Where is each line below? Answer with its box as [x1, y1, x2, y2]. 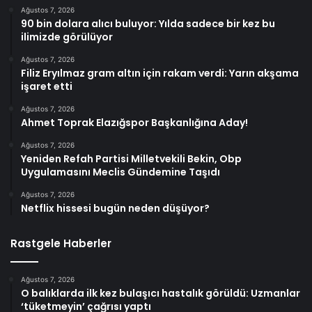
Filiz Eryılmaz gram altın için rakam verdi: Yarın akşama [21, 65, 299, 80]
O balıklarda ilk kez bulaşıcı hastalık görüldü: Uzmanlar [21, 286, 300, 300]
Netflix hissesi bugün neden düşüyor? [21, 201, 210, 215]
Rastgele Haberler [10, 235, 111, 251]
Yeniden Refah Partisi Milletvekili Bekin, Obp [21, 151, 242, 166]
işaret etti [21, 79, 72, 93]
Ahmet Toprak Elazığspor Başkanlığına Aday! [21, 115, 248, 130]
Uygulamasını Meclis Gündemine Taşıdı [21, 164, 220, 179]
